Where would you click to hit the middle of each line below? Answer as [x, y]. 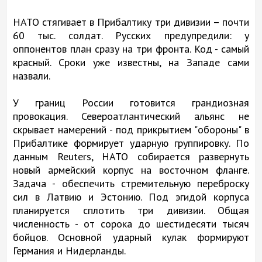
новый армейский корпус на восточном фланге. [131, 170]
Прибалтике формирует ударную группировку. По [131, 143]
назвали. [32, 75]
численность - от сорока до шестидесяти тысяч [131, 223]
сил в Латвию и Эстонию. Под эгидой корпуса [131, 196]
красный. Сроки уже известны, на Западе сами [131, 62]
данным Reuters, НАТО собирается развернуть [131, 156]
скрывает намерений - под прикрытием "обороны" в [131, 129]
